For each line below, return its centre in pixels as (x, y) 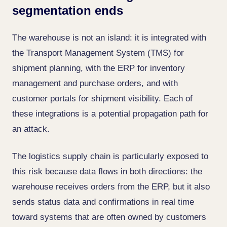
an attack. (31, 129)
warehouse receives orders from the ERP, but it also (111, 187)
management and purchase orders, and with (95, 83)
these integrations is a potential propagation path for (110, 114)
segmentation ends (68, 10)
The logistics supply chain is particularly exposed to (110, 156)
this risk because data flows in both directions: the (107, 172)
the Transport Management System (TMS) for (98, 53)
